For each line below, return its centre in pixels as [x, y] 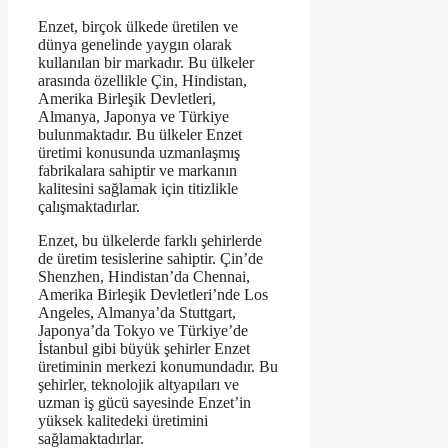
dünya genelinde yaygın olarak [135, 44]
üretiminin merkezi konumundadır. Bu [158, 366]
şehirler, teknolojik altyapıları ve [138, 384]
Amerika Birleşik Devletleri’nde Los [153, 294]
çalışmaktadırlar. [89, 206]
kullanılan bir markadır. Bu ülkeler [146, 62]
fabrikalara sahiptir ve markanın [137, 170]
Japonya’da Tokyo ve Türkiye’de [143, 330]
